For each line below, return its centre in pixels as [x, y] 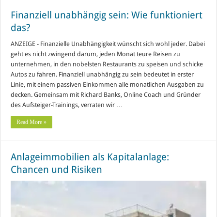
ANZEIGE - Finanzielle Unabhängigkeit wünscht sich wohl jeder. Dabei [108, 44]
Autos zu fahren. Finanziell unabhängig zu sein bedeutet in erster [102, 74]
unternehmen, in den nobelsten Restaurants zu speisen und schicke [107, 64]
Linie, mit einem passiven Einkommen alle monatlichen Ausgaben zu [108, 84]
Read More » [32, 122]
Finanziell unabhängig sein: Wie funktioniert [107, 15]
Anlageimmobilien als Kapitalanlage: [90, 157]
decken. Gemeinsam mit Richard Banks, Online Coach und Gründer [106, 94]
